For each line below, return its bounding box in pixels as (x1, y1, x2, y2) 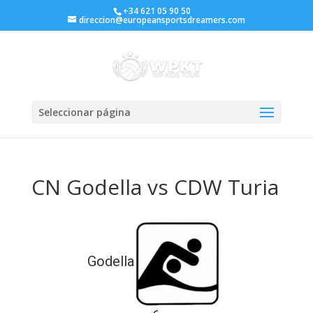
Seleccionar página (38, 105, 131, 119)
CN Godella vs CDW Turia (31, 173, 279, 201)
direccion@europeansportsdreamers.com (78, 14, 245, 26)
